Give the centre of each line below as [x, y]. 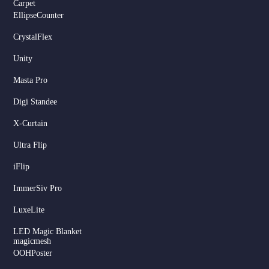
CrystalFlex [33, 37]
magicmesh [32, 241]
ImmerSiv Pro [38, 189]
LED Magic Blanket [48, 232]
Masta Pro [31, 80]
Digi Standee [35, 102]
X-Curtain [31, 124]
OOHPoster [33, 253]
